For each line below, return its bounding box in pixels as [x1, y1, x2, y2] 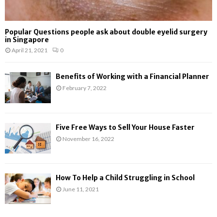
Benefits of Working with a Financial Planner [56, 72, 209, 81]
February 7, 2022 [62, 84, 107, 92]
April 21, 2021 [12, 46, 47, 54]
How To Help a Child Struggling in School [56, 173, 195, 183]
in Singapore [5, 35, 49, 45]
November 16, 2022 [62, 135, 114, 142]
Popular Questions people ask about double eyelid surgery [5, 28, 207, 37]
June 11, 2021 [62, 186, 99, 193]
